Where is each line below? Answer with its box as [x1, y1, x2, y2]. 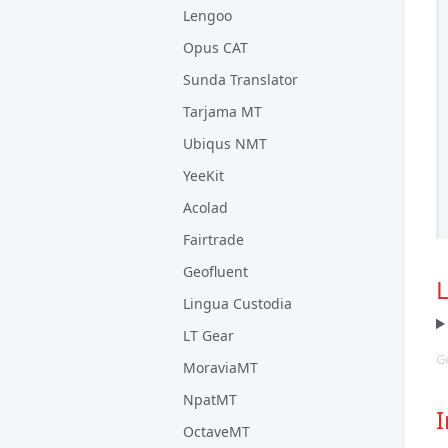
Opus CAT [183, 38, 248, 57]
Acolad [183, 198, 228, 217]
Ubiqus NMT [183, 134, 267, 153]
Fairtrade [183, 230, 244, 249]
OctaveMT [183, 422, 250, 441]
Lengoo [183, 6, 232, 25]
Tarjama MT [183, 102, 262, 121]
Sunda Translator [183, 70, 298, 89]
